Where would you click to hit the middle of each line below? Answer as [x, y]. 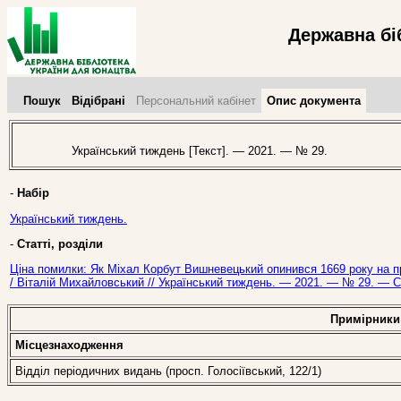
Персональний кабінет [196, 101]
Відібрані [98, 101]
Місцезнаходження [69, 345]
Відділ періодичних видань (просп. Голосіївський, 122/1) [168, 371]
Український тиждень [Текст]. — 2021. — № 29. [192, 151]
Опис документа [314, 101]
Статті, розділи [60, 243]
